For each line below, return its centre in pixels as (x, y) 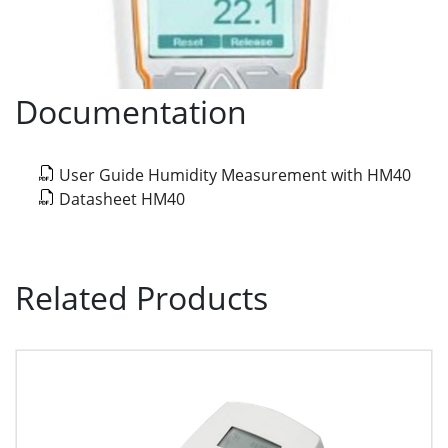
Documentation (131, 111)
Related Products (141, 297)
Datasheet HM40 (122, 198)
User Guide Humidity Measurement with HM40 (235, 174)
